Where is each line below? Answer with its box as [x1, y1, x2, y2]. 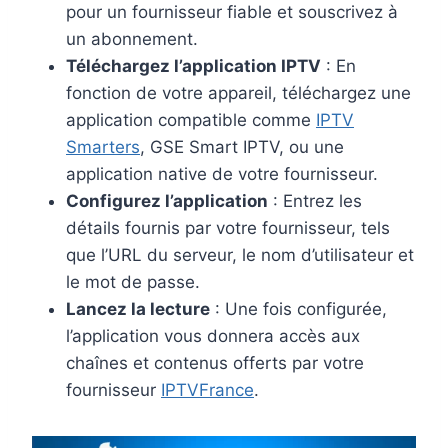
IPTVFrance [161, 380, 254, 401]
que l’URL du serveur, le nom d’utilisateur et [66, 245, 414, 266]
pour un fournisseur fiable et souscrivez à [66, 2, 398, 23]
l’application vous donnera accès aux [66, 326, 360, 347]
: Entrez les [268, 191, 362, 212]
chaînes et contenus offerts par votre [66, 353, 364, 374]
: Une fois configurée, [210, 299, 387, 320]
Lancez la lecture [66, 299, 210, 320]
